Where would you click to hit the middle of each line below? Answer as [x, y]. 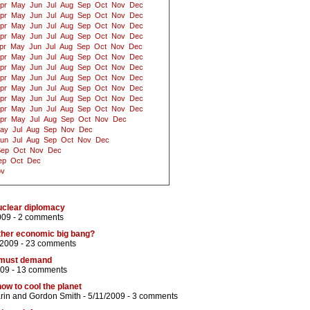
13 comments [42, 270]
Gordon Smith [55, 297]
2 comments [41, 218]
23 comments [51, 244]
